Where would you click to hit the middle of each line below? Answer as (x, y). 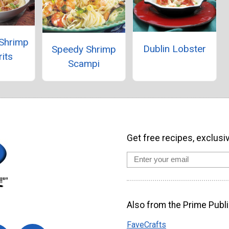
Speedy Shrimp (84, 50)
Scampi (84, 64)
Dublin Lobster (174, 49)
